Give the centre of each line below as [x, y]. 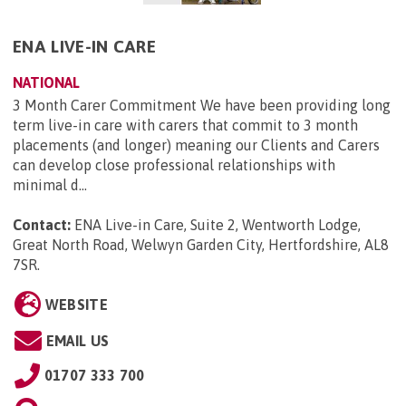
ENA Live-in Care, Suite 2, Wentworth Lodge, [217, 225]
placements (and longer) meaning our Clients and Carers [196, 145]
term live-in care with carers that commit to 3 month [185, 126]
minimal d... [50, 185]
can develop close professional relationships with [174, 165]
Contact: [42, 225]
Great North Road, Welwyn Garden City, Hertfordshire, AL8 [201, 245]
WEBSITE [76, 305]
